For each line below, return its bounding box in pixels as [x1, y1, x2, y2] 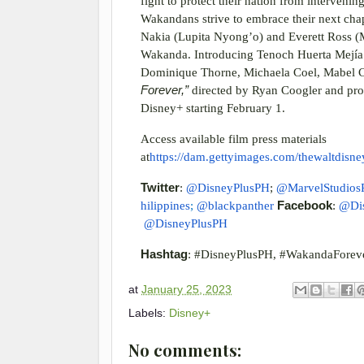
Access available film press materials [141, 132, 327, 146]
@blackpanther [197, 198, 277, 212]
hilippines [141, 198, 190, 212]
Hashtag [141, 247, 188, 261]
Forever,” [141, 84, 192, 97]
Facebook [277, 198, 332, 212]
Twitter [141, 180, 180, 194]
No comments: [128, 338, 241, 361]
